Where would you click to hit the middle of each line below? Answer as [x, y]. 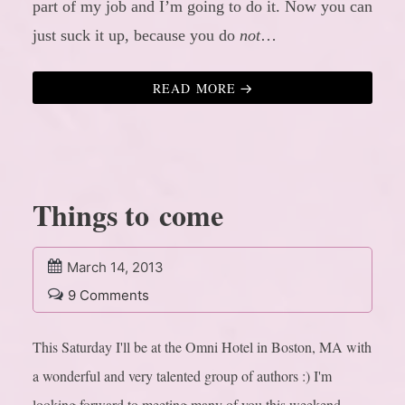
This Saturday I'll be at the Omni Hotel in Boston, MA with [202, 347]
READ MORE [194, 89]
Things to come [128, 215]
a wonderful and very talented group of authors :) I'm [182, 376]
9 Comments [108, 296]
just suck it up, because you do [136, 36]
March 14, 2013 [115, 268]
